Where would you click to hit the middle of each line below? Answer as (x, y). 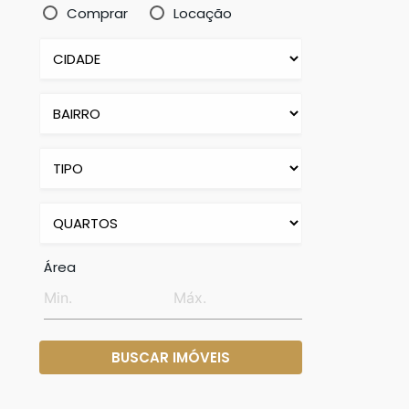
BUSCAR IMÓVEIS (171, 357)
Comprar (98, 13)
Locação (203, 13)
